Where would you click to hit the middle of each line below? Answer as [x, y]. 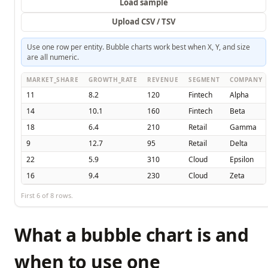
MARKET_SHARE [53, 79]
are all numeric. [53, 57]
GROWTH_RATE [113, 79]
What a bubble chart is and [132, 234]
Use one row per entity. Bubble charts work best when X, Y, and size [138, 47]
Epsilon [242, 159]
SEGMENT [204, 79]
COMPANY [246, 79]
